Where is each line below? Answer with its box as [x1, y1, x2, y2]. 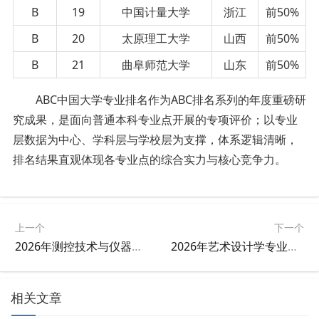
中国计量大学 [122, 4, 190, 20]
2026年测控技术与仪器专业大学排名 [132, 238, 141, 254]
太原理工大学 [122, 30, 190, 46]
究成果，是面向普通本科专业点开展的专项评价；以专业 [12, 111, 298, 127]
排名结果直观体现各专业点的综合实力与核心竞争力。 [12, 151, 286, 167]
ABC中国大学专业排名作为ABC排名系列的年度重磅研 [35, 91, 306, 108]
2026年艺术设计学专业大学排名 [288, 238, 298, 254]
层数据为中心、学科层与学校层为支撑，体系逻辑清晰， [12, 131, 298, 147]
